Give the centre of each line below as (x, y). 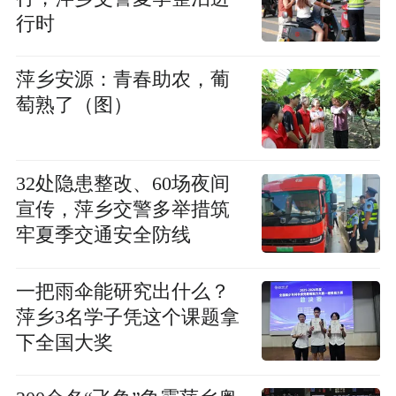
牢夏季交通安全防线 (103, 236)
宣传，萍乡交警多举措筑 (122, 210)
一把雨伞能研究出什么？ (122, 291)
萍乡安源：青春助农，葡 (122, 80)
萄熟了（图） (74, 106)
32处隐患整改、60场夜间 (122, 184)
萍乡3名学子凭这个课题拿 (127, 317)
